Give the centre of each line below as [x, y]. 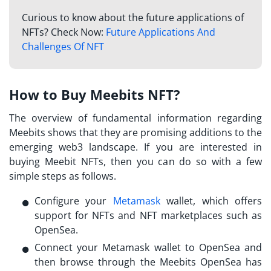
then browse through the [97, 262]
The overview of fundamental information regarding [135, 118]
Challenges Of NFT [63, 47]
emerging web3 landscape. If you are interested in [135, 147]
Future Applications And [160, 32]
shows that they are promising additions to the [154, 132]
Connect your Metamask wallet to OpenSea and [148, 247]
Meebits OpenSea [200, 262]
